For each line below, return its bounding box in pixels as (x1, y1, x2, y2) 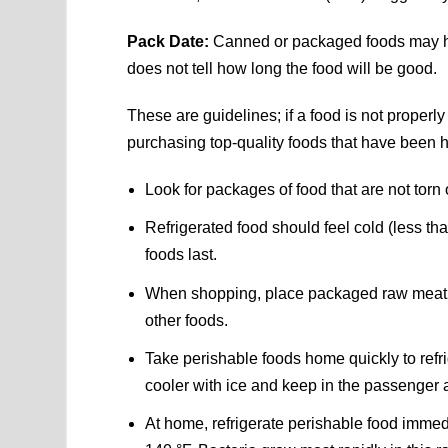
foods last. (145, 246, 218, 264)
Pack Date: (127, 33, 210, 51)
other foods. (145, 311, 229, 329)
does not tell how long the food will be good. (127, 60, 438, 78)
